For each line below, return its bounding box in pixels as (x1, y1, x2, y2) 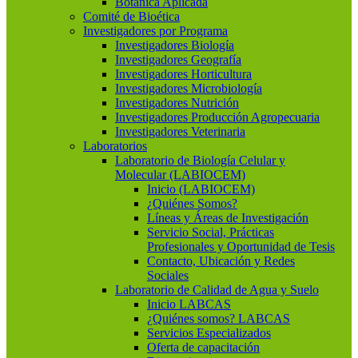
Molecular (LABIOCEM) (115, 168, 245, 181)
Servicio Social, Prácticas (147, 225, 274, 239)
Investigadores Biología (115, 38, 234, 52)
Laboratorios (83, 139, 147, 153)
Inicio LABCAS (147, 297, 231, 311)
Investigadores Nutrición (115, 96, 239, 109)
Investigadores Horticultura (115, 67, 252, 81)
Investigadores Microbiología (115, 82, 262, 95)
